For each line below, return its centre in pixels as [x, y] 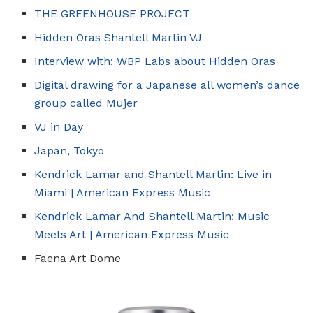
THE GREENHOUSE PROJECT [112, 13]
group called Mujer [86, 103]
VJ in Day [59, 126]
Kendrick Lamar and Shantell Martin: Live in [153, 174]
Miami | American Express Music [123, 192]
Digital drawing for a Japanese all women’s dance [167, 85]
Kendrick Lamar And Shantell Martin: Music [152, 216]
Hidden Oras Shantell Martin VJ [118, 37]
